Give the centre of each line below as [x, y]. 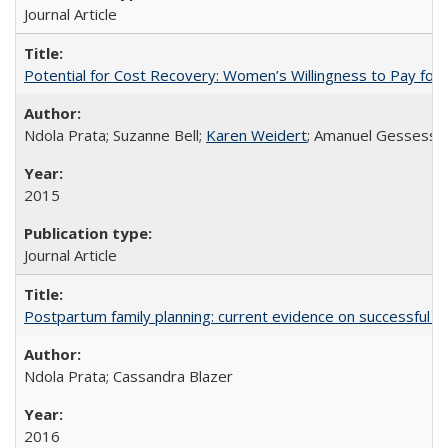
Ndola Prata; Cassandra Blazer [128, 376]
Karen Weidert [256, 135]
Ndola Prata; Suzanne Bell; [115, 135]
